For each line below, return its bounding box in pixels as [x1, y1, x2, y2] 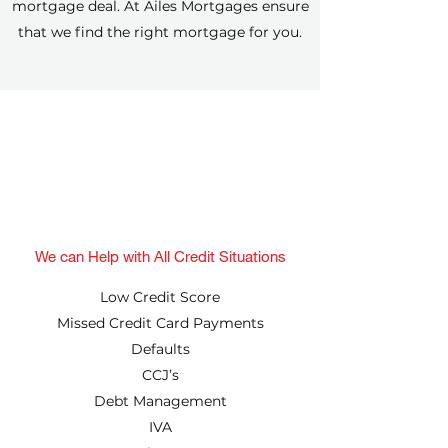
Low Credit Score [100, 288, 220, 306]
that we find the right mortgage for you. [18, 23, 302, 41]
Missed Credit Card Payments [56, 314, 264, 332]
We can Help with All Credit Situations [34, 247, 286, 265]
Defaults [130, 340, 190, 358]
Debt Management [93, 392, 227, 410]
